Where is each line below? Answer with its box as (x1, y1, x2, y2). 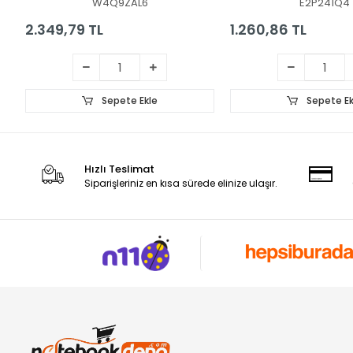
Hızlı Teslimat (84, 161, 155, 176)
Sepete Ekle (98, 93, 158, 107)
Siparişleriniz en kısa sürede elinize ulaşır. (84, 176, 278, 190)
